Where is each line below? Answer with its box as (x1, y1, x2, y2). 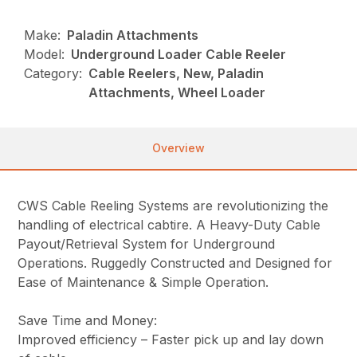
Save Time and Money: (18, 312, 158, 329)
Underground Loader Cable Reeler (71, 46, 287, 63)
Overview (152, 141, 205, 155)
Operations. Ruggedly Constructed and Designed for (18, 255, 333, 272)
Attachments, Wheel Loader (88, 84, 266, 101)
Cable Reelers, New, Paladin (88, 65, 265, 82)
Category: (24, 65, 83, 82)
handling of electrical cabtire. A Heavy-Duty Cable (18, 217, 321, 233)
